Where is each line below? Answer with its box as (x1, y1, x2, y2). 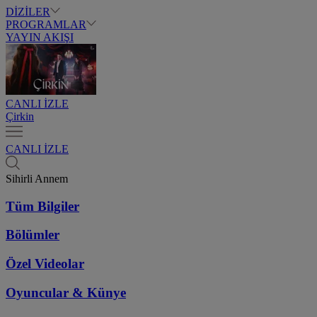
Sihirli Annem (6, 173, 68, 185)
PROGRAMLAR (6, 18, 86, 30)
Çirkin (6, 110, 34, 122)
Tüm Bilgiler (6, 198, 79, 214)
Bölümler (6, 227, 59, 243)
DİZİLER (6, 6, 50, 18)
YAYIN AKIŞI (6, 31, 74, 43)
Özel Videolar (6, 256, 84, 272)
